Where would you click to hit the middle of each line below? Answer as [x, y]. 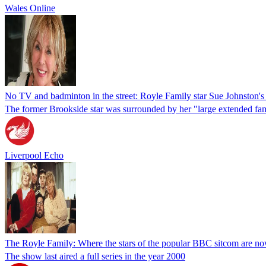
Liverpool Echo [34, 155]
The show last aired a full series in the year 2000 [95, 256]
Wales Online [30, 8]
